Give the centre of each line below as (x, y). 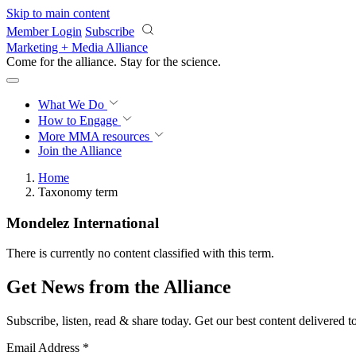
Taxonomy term (78, 192)
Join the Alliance (80, 151)
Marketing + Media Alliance (77, 47)
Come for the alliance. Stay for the (94, 62)
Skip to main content (58, 13)
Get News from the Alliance (119, 287)
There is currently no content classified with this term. (140, 253)
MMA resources (107, 136)
